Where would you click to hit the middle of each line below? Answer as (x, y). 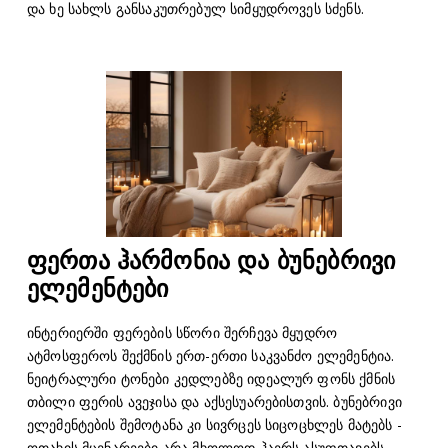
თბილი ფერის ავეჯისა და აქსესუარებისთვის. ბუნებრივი (214, 402)
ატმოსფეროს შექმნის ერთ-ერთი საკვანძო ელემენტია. (210, 356)
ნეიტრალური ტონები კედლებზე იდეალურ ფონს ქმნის (211, 379)
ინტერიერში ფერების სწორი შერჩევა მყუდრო (182, 333)
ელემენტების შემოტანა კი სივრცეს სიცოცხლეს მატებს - (214, 425)
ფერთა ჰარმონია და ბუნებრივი (211, 261)
